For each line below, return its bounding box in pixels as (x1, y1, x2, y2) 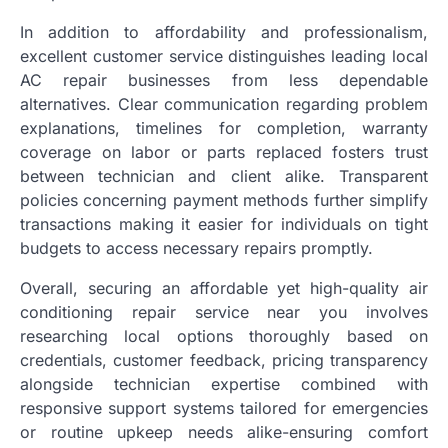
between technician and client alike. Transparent (20, 165, 428, 186)
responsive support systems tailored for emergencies (20, 397, 428, 418)
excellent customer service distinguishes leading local (20, 45, 428, 66)
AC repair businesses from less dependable (20, 69, 428, 90)
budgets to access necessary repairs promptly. (20, 237, 373, 258)
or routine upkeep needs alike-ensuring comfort (20, 421, 428, 442)
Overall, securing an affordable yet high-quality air (20, 277, 428, 298)
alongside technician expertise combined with (20, 373, 428, 394)
